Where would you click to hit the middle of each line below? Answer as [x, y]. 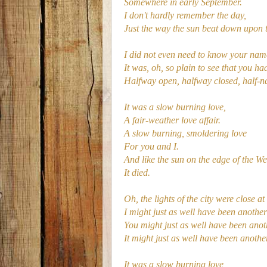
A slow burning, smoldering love [185, 133]
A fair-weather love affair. [172, 120]
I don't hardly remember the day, [185, 15]
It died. [137, 172]
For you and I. [151, 146]
